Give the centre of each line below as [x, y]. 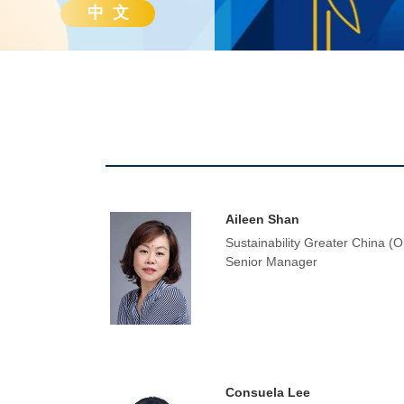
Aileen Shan [262, 219]
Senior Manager [271, 262]
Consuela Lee [267, 392]
